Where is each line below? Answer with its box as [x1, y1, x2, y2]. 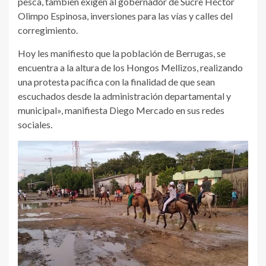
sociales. [18, 118, 52, 130]
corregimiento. [18, 24, 78, 36]
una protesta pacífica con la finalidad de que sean [18, 75, 215, 87]
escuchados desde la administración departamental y [18, 90, 231, 102]
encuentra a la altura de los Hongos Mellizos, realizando [18, 61, 243, 73]
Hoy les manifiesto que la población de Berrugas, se [18, 47, 226, 59]
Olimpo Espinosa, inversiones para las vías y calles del [18, 9, 233, 21]
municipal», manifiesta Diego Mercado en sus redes [18, 104, 224, 116]
